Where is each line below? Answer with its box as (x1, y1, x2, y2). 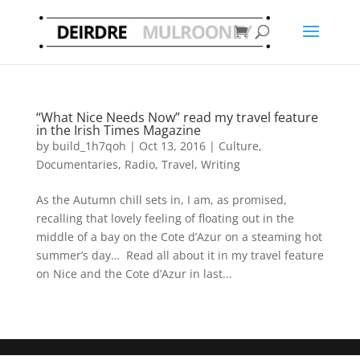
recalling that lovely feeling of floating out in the (35, 211, 294, 226)
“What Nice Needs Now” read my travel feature (35, 108, 318, 126)
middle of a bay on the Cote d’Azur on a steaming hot (35, 229, 322, 244)
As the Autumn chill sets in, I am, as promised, (35, 192, 287, 207)
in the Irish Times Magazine (35, 121, 201, 139)
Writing (200, 157, 240, 172)
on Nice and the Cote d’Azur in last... (35, 266, 232, 281)
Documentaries (35, 157, 118, 172)
